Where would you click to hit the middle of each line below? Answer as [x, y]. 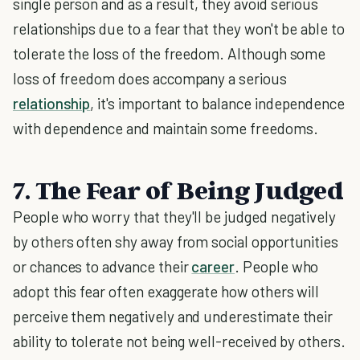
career [213, 266]
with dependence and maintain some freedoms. [166, 128]
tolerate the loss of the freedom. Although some [170, 53]
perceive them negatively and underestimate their [173, 316]
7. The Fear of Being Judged [178, 190]
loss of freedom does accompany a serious [150, 78]
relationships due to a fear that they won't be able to [179, 29]
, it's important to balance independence [218, 103]
